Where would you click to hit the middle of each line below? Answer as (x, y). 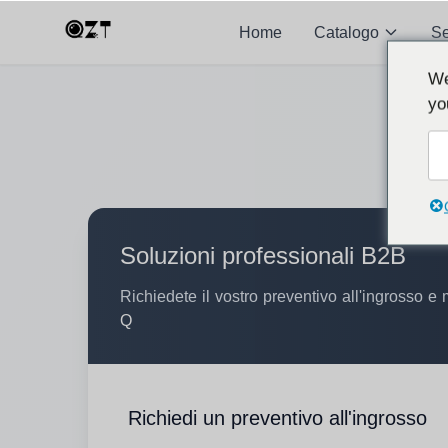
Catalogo (346, 32)
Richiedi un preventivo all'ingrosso (277, 418)
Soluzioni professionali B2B (263, 255)
